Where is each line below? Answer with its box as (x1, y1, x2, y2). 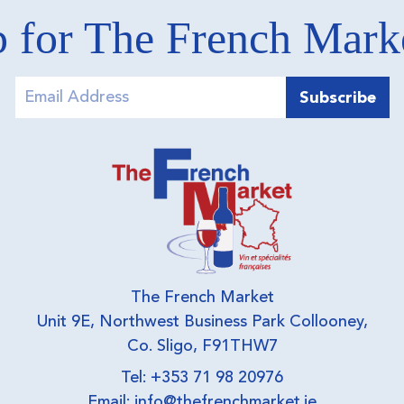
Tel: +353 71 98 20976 (121, 369, 283, 386)
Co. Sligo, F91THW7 (126, 337, 278, 354)
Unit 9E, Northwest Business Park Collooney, (36, 313, 368, 330)
